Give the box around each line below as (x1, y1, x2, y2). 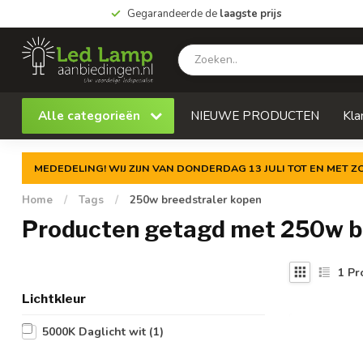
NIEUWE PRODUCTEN (190, 107, 319, 124)
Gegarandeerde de (126, 6, 220, 21)
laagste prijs (219, 6, 282, 21)
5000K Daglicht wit (42, 324, 149, 340)
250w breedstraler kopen (130, 193, 262, 207)
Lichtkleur (22, 291, 86, 306)
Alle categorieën (38, 107, 143, 124)
